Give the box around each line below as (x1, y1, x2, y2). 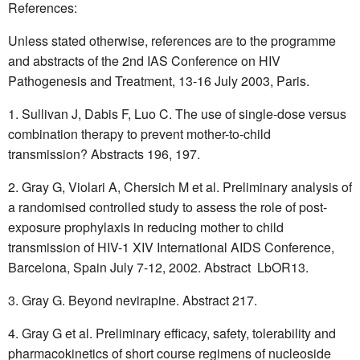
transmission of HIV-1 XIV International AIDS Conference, (8, 237, 334, 256)
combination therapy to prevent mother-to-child (8, 124, 271, 143)
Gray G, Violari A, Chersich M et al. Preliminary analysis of (22, 177, 352, 196)
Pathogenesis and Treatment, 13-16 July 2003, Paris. (8, 71, 309, 90)
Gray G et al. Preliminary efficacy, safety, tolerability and (22, 323, 336, 342)
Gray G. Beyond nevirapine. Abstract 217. (22, 290, 257, 309)
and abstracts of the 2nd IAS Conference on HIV (8, 51, 280, 70)
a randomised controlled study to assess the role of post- (8, 197, 327, 216)
